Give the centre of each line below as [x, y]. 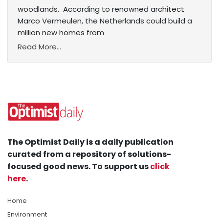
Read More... [39, 47]
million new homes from [61, 33]
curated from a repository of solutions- [89, 154]
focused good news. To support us [79, 167]
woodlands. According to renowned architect [101, 9]
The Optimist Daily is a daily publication [90, 142]
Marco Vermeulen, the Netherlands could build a [105, 21]
